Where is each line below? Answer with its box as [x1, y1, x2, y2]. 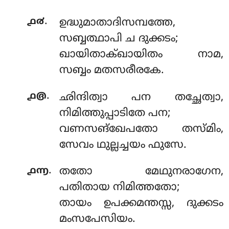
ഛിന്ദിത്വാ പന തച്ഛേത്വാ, [59, 90, 223, 104]
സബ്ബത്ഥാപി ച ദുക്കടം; [59, 32, 178, 46]
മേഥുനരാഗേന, [145, 165, 223, 179]
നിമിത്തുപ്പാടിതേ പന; [59, 106, 171, 120]
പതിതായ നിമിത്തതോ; [59, 181, 180, 195]
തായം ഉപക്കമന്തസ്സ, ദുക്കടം [59, 197, 223, 211]
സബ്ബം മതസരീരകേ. [59, 64, 164, 78]
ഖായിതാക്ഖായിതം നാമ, [59, 48, 223, 62]
